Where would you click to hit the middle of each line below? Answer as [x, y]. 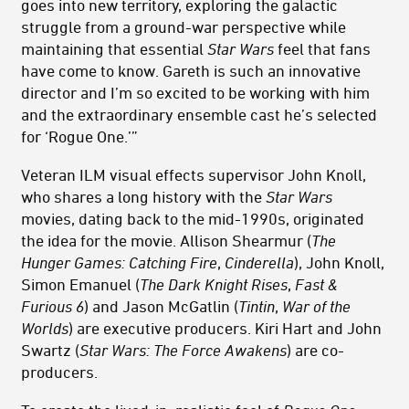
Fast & [316, 284]
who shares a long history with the [143, 197]
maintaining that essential [114, 49]
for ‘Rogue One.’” [79, 136]
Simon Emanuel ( [80, 284]
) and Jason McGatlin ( [161, 306]
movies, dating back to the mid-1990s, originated [193, 219]
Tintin [257, 306]
